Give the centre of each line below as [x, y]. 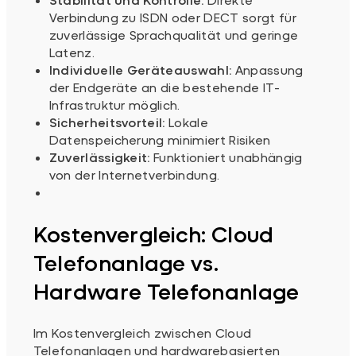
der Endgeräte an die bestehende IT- [164, 87]
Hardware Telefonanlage [166, 291]
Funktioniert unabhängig [226, 157]
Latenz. [72, 52]
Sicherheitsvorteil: [107, 122]
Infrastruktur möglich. [114, 105]
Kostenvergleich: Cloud [153, 234]
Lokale [187, 122]
